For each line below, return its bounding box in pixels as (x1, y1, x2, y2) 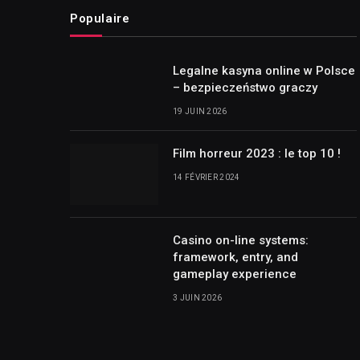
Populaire (70, 10, 130, 26)
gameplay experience (173, 266, 297, 281)
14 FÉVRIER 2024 (173, 172, 240, 182)
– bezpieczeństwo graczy (173, 80, 317, 95)
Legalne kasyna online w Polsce (173, 63, 355, 78)
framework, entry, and (173, 249, 298, 264)
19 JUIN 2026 (173, 106, 227, 116)
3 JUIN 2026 (173, 292, 223, 302)
